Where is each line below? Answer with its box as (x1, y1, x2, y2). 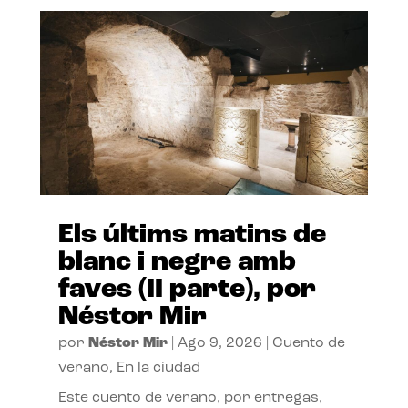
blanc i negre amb (57, 249, 296, 278)
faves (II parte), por (57, 276, 316, 305)
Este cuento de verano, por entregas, (57, 391, 322, 406)
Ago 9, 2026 (177, 336, 262, 352)
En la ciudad (116, 361, 200, 376)
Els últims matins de (57, 221, 326, 250)
